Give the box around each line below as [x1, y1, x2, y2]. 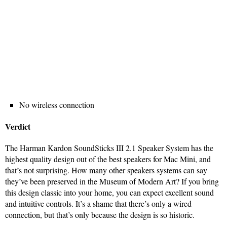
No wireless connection [19, 99, 94, 110]
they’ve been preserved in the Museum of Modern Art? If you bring [5, 176, 219, 187]
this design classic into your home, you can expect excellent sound [5, 187, 214, 198]
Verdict [5, 121, 30, 133]
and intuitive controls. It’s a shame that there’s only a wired [5, 198, 192, 209]
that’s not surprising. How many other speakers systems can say [5, 165, 207, 176]
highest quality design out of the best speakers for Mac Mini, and [5, 154, 211, 165]
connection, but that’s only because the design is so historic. [5, 209, 195, 220]
